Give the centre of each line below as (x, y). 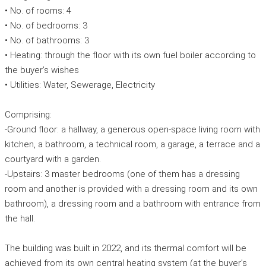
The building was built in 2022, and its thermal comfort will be (126, 248)
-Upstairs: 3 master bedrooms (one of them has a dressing (122, 174)
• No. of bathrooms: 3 (47, 41)
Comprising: (28, 115)
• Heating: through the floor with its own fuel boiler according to (130, 56)
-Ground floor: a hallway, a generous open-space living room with (132, 130)
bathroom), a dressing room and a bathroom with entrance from (133, 204)
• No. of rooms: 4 (38, 11)
